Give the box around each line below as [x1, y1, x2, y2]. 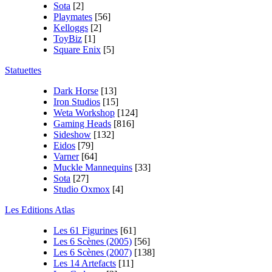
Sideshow [53, 129, 91, 140]
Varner [53, 151, 79, 161]
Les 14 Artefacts [53, 258, 116, 268]
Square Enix [53, 44, 101, 55]
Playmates [53, 12, 92, 22]
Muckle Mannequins [53, 162, 132, 172]
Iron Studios [53, 97, 100, 107]
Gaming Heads [53, 118, 111, 129]
